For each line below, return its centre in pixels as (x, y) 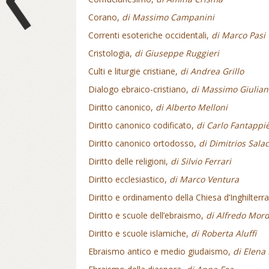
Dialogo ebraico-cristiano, (140, 89)
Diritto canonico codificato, (142, 125)
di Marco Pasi (238, 35)
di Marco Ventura (204, 179)
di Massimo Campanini (168, 17)
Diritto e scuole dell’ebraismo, (147, 215)
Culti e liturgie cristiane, (134, 71)
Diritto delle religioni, (129, 161)
